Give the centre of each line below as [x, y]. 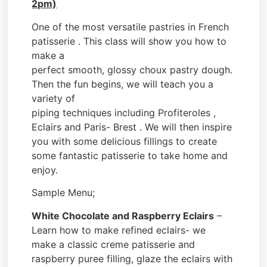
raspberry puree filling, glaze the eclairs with [132, 258]
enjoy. [45, 170]
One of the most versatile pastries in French [131, 27]
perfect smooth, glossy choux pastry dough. [132, 69]
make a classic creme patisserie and [114, 244]
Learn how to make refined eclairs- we [119, 230]
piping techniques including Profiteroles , [124, 112]
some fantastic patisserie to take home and [130, 155]
